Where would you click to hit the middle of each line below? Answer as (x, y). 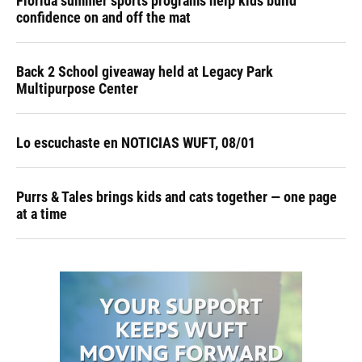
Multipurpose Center (77, 88)
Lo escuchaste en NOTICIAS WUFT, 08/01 (136, 143)
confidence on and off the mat (103, 17)
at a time (42, 214)
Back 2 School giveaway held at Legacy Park (145, 72)
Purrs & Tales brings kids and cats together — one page (177, 197)
